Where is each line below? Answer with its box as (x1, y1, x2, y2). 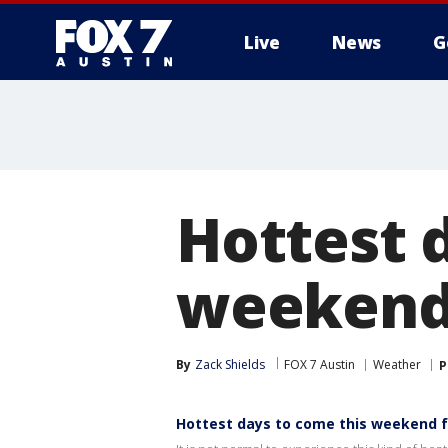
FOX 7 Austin (284, 356, 355, 373)
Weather (373, 356, 421, 373)
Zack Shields (195, 356, 265, 373)
